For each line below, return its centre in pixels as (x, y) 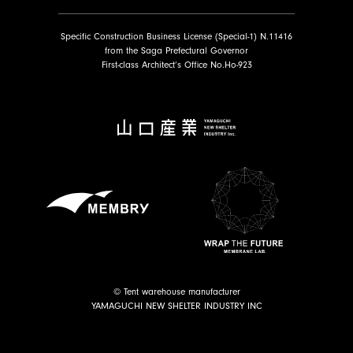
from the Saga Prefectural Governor (176, 50)
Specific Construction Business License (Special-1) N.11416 (176, 36)
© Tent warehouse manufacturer (176, 292)
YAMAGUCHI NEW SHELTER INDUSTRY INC (176, 306)
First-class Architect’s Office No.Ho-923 (176, 64)
